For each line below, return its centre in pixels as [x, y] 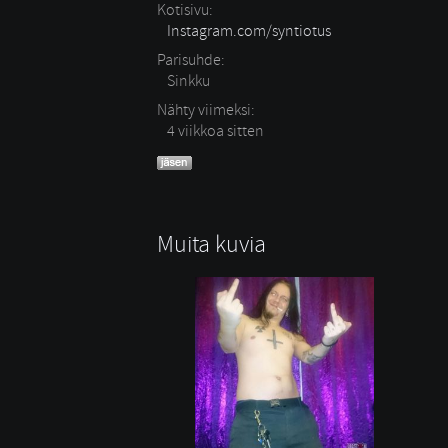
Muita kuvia [211, 244]
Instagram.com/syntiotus [249, 31]
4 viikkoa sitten [215, 131]
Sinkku [188, 81]
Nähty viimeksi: [206, 110]
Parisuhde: [191, 60]
